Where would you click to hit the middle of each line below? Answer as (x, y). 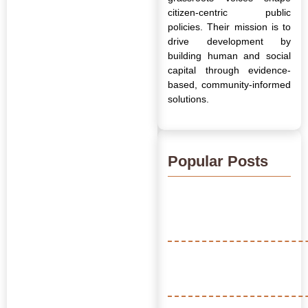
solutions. (189, 99)
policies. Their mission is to (229, 26)
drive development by (229, 41)
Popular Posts (218, 161)
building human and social (229, 55)
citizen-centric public (229, 12)
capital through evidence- (229, 70)
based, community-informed (229, 84)
